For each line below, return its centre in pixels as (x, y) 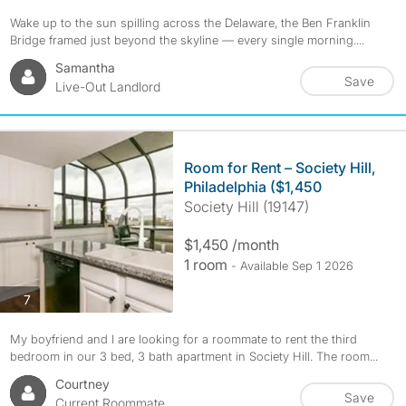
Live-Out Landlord (107, 87)
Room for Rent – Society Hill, (280, 168)
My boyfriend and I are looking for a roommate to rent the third (183, 339)
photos (49, 298)
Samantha (85, 68)
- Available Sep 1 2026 (292, 266)
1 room (207, 265)
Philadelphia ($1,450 (252, 187)
